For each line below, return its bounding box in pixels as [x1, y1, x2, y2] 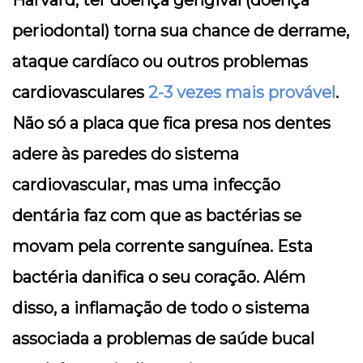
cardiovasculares [12, 83, 148, 103]
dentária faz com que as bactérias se [12, 206, 301, 226]
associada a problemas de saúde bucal [12, 329, 314, 349]
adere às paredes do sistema [12, 144, 239, 164]
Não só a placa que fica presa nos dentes [12, 113, 331, 134]
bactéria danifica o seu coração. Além [12, 267, 305, 288]
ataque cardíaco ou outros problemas [12, 52, 308, 72]
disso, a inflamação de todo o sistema [12, 298, 310, 318]
